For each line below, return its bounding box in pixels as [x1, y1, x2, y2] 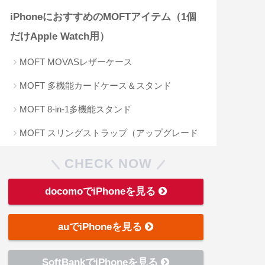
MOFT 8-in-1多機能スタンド [20, 104, 132, 115]
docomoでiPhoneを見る [44, 186, 159, 197]
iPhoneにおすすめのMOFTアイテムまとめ [10, 212, 202, 224]
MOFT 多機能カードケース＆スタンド [20, 80, 172, 91]
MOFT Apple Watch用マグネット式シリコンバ [20, 169, 202, 180]
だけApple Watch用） [10, 31, 110, 43]
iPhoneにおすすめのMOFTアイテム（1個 [10, 11, 197, 23]
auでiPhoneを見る [58, 221, 146, 233]
